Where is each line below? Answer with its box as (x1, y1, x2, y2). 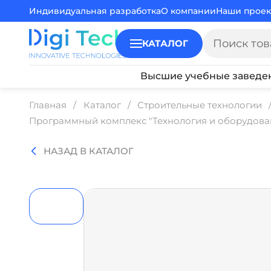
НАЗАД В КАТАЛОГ (44, 146, 134, 157)
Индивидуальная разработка (29, 5, 161, 16)
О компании (161, 5, 216, 16)
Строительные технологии (137, 99, 262, 111)
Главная (29, 99, 67, 111)
